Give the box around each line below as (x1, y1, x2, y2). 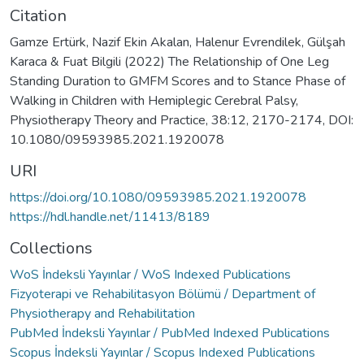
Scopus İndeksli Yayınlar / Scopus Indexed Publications (10, 343, 315, 362)
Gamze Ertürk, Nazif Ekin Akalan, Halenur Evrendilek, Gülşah (10, 32, 345, 51)
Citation (10, 4, 67, 27)
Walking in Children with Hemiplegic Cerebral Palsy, (10, 91, 298, 110)
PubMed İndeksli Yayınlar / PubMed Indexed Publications (10, 323, 330, 342)
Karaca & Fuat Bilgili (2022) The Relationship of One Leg (10, 52, 329, 71)
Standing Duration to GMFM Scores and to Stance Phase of (10, 71, 345, 90)
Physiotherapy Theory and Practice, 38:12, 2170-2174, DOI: (10, 110, 353, 129)
